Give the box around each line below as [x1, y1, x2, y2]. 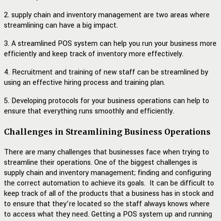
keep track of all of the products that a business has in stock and [4, 188, 214, 199]
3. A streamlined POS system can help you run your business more [4, 38, 217, 49]
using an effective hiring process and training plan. [4, 77, 165, 88]
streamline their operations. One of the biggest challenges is [4, 157, 197, 168]
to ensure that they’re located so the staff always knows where [4, 199, 210, 210]
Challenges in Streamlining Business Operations [4, 126, 211, 137]
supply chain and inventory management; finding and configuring [4, 168, 211, 179]
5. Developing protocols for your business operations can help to [4, 95, 209, 106]
